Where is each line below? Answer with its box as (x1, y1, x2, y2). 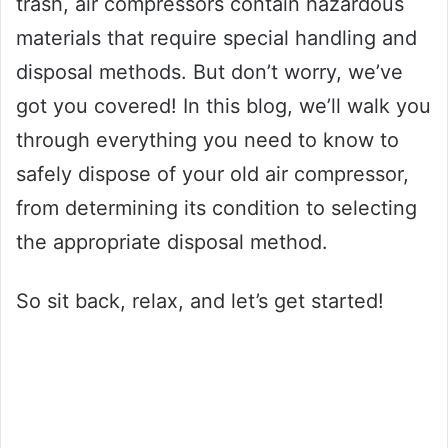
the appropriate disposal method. (16, 229, 328, 254)
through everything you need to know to (16, 127, 399, 152)
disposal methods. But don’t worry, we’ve (16, 59, 403, 84)
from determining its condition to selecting (16, 195, 417, 220)
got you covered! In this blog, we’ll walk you (16, 93, 431, 118)
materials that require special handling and (16, 25, 417, 50)
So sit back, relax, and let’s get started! (16, 288, 384, 313)
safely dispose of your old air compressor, (16, 161, 409, 186)
